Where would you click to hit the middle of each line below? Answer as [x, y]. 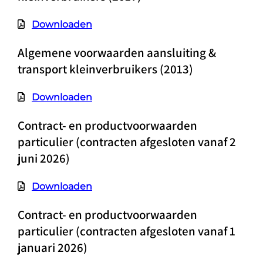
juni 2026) [43, 158]
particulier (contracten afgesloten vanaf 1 [126, 231]
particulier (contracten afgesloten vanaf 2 [127, 142]
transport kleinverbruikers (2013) [105, 69]
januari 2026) [52, 247]
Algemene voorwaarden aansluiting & [117, 53]
